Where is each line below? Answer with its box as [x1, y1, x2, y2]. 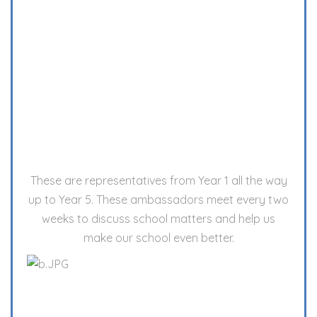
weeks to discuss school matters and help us [42, 212, 275, 226]
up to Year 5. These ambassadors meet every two [28, 192, 289, 207]
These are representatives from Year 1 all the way [30, 173, 287, 188]
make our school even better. [83, 231, 234, 245]
